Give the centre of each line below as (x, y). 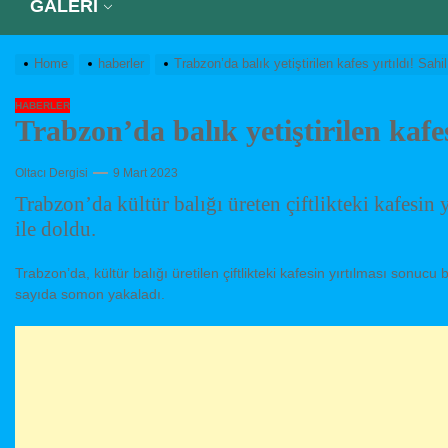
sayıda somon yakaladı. (90, 294)
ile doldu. (55, 229)
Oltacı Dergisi (51, 173)
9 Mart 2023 (145, 173)
